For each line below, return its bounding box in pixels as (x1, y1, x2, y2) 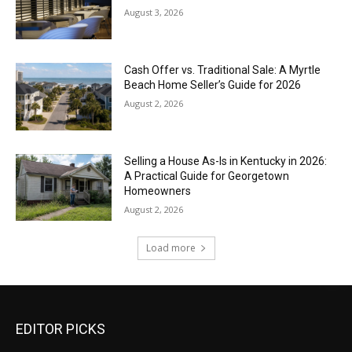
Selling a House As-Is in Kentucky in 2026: (124, 154, 328, 167)
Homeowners (124, 184, 192, 197)
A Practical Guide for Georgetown (124, 169, 290, 182)
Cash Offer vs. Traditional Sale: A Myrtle (124, 64, 321, 77)
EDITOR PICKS (16, 321, 105, 338)
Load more (145, 241, 196, 255)
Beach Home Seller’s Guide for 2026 (124, 79, 302, 92)
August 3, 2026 (124, 6, 184, 19)
